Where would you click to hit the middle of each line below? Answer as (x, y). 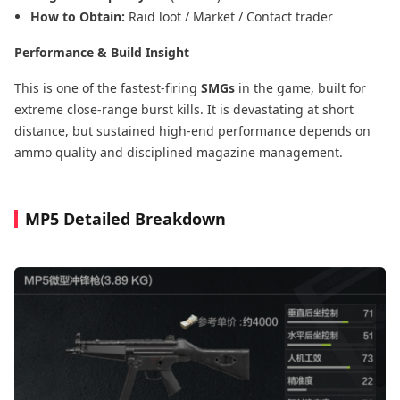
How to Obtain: (79, 16)
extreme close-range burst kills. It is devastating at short (184, 109)
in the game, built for (300, 87)
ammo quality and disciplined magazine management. (179, 152)
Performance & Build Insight (102, 52)
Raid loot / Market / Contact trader (231, 16)
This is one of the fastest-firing (108, 87)
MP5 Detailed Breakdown (125, 218)
